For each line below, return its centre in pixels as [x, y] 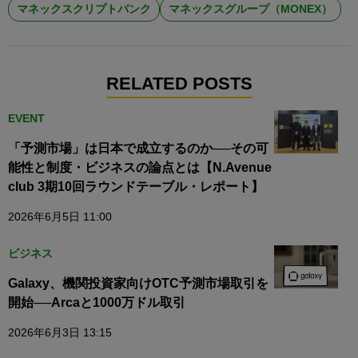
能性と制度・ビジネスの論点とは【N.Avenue [140, 168]
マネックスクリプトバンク [84, 9]
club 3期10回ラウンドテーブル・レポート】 [136, 187]
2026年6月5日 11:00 [60, 217]
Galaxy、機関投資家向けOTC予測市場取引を [138, 284]
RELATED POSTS [179, 84]
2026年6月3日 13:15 [60, 333]
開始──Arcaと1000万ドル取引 [97, 303]
